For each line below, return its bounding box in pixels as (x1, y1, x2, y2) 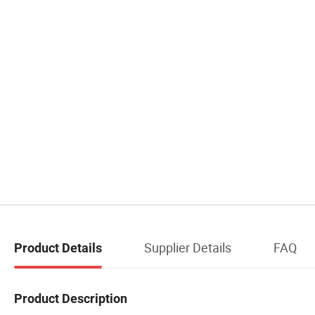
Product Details (14, 240, 102, 255)
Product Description (14, 291, 127, 307)
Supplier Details (144, 238, 231, 256)
